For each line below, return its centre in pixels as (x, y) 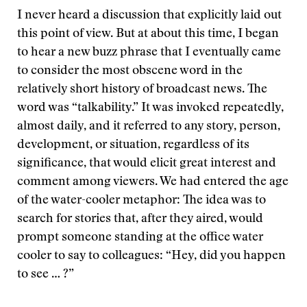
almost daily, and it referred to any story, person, (149, 127)
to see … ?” (46, 275)
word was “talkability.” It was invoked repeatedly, (150, 108)
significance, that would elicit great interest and (147, 164)
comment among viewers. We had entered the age (153, 182)
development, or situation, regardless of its (133, 145)
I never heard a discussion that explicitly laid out (149, 16)
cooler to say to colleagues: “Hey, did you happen (151, 256)
